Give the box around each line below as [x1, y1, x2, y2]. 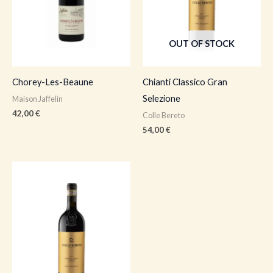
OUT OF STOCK [169, 38, 235, 49]
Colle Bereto [143, 111, 185, 121]
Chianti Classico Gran [143, 77, 227, 88]
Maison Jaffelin [12, 94, 63, 104]
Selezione [143, 93, 180, 104]
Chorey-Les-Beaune [12, 77, 93, 88]
